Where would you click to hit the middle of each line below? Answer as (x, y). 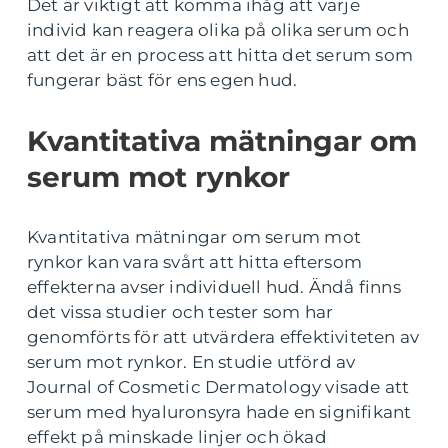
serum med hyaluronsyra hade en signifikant (219, 412)
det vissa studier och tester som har (180, 312)
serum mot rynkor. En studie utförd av (191, 362)
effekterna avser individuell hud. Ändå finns (214, 287)
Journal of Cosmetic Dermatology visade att (218, 387)
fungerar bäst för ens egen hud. (162, 80)
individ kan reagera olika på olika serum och (218, 30)
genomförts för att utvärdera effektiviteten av (223, 337)
